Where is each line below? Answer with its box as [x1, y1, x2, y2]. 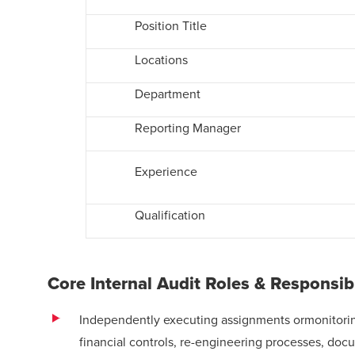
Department [134, 85, 204, 102]
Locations [134, 51, 191, 68]
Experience [134, 162, 204, 180]
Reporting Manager [134, 119, 244, 136]
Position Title [134, 17, 210, 34]
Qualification [134, 206, 208, 223]
